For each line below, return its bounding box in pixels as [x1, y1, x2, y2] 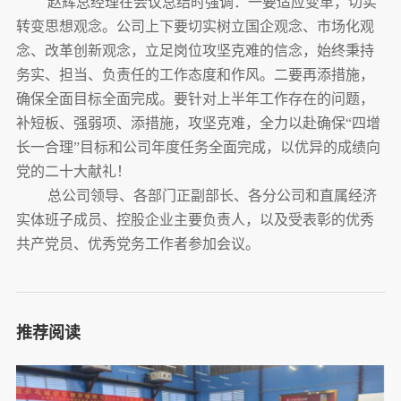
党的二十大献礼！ [15, 164, 131, 180]
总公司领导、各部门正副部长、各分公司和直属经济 [47, 188, 377, 204]
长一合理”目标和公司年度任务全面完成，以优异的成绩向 [15, 140, 380, 156]
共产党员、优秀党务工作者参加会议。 [15, 236, 260, 252]
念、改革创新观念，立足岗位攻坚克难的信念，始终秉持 [15, 43, 374, 59]
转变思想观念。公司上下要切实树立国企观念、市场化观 [15, 19, 374, 35]
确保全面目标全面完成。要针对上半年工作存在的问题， [15, 91, 374, 107]
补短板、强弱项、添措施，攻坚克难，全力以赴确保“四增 [15, 115, 380, 132]
